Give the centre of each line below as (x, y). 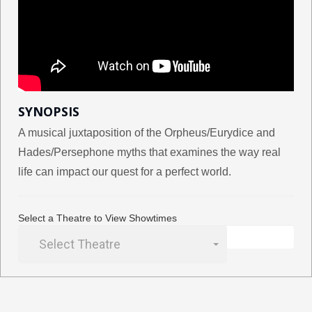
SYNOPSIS (49, 112)
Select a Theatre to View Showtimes (97, 218)
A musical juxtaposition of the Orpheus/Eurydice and (147, 133)
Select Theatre (80, 244)
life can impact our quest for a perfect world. (125, 172)
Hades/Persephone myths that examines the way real (149, 153)
